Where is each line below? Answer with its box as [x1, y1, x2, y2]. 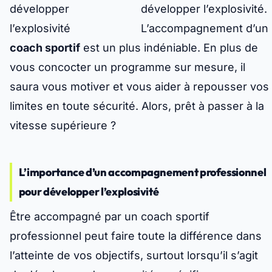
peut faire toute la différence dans [81, 229, 262, 243]
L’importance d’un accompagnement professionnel [18, 165, 267, 180]
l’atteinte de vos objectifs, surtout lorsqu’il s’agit [10, 249, 258, 262]
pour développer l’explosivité [18, 185, 159, 199]
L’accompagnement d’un [141, 22, 268, 35]
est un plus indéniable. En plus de [80, 41, 258, 55]
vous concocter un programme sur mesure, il [10, 61, 245, 74]
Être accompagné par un [10, 210, 141, 223]
